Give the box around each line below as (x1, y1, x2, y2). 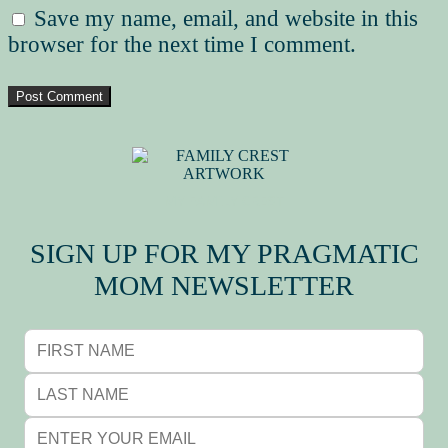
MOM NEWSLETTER (94, 269, 354, 301)
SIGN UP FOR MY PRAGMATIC (29, 237, 419, 269)
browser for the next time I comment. (8, 32, 356, 58)
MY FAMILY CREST (164, 191, 284, 211)
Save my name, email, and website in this (34, 6, 418, 32)
